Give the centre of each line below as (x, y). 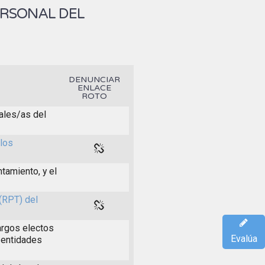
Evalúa (244, 239)
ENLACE (94, 88)
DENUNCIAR (94, 79)
